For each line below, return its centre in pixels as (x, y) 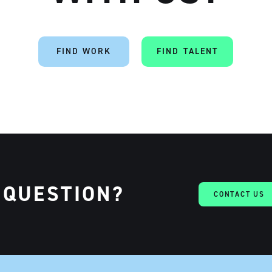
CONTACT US (240, 194)
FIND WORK (84, 51)
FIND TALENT (188, 51)
